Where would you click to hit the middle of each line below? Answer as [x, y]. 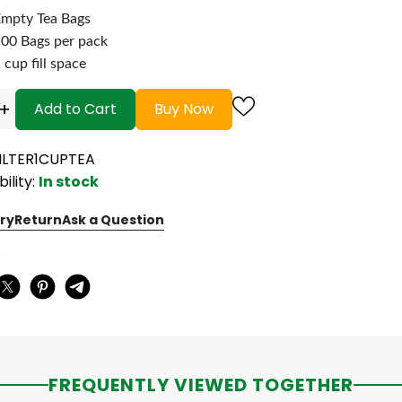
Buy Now [184, 109]
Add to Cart [75, 109]
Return [38, 219]
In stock [69, 181]
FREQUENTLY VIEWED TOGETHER [201, 385]
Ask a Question [113, 219]
